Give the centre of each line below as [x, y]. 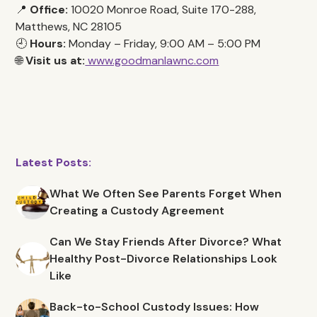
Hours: [48, 44]
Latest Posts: [54, 162]
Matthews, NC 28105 [69, 27]
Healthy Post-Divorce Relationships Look [164, 259]
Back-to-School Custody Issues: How [155, 307]
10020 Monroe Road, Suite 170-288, [162, 10]
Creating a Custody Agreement [137, 211]
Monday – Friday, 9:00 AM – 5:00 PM [163, 44]
